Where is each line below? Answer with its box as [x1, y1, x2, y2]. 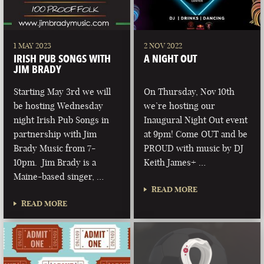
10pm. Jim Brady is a [14, 157, 97, 169]
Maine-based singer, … [14, 171, 104, 183]
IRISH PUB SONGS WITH [14, 52, 111, 65]
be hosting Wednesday [14, 100, 104, 112]
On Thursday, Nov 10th [144, 86, 235, 98]
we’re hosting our [144, 100, 216, 112]
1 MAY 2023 [14, 41, 52, 51]
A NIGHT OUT [144, 52, 197, 65]
